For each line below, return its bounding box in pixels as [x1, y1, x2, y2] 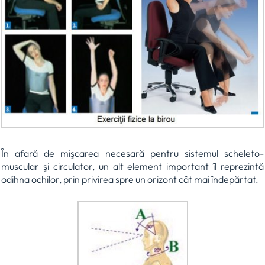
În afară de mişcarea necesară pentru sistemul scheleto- [1, 147, 264, 159]
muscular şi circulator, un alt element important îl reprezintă [1, 160, 264, 172]
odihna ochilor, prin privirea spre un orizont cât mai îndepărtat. [1, 173, 258, 185]
